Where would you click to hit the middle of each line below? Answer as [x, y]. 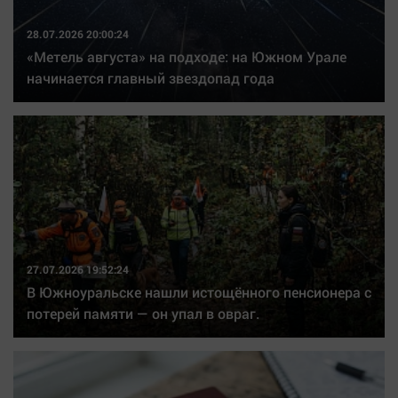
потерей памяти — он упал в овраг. [143, 313]
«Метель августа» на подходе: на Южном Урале [187, 56]
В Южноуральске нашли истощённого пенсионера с [199, 292]
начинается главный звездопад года [151, 78]
